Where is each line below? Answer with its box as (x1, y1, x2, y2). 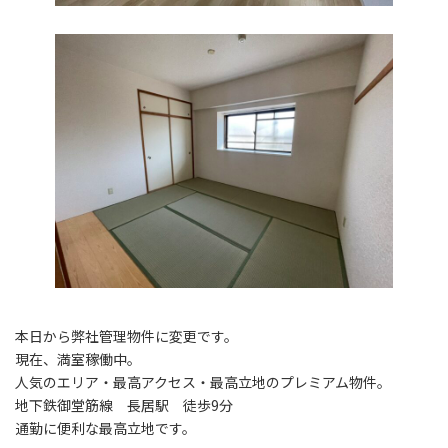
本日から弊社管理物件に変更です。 (15, 325, 238, 346)
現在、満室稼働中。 (15, 348, 141, 369)
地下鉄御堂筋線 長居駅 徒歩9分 (15, 394, 250, 415)
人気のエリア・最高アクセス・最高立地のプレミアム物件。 (15, 371, 391, 392)
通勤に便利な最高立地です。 (15, 417, 196, 438)
